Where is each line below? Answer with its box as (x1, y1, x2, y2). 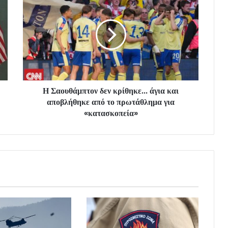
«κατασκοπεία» (83, 107, 138, 119)
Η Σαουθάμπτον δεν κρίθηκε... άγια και (43, 84, 179, 97)
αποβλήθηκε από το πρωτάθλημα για (47, 96, 175, 108)
